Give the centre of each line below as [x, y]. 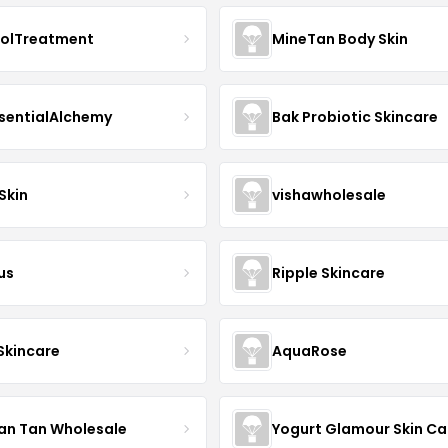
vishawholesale [328, 194]
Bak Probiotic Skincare [354, 116]
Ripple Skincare [328, 272]
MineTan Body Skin [339, 38]
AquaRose [309, 350]
